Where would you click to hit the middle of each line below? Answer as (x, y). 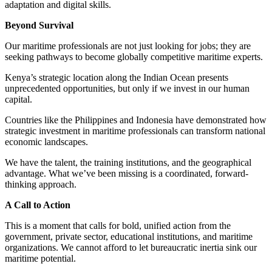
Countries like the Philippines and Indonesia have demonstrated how (136, 120)
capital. (19, 99)
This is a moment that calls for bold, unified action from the (118, 225)
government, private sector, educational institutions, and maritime (129, 236)
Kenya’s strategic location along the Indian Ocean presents (117, 77)
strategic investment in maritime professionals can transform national (135, 131)
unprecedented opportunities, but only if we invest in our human (127, 88)
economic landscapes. (48, 141)
